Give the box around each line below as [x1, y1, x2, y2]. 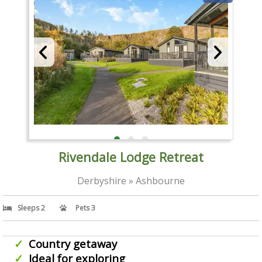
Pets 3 [75, 202, 95, 213]
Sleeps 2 [18, 202, 45, 213]
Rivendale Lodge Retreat [58, 148, 204, 166]
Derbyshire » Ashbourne [77, 174, 185, 187]
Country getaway [28, 236, 117, 251]
